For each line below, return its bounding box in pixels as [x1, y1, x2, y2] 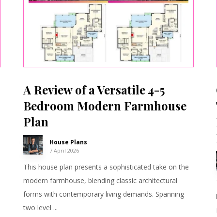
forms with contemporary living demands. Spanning [23, 189, 184, 199]
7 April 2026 [49, 146, 79, 154]
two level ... [23, 202, 58, 212]
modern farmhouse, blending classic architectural [23, 175, 177, 185]
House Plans [49, 138, 87, 146]
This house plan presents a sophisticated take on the [23, 162, 189, 171]
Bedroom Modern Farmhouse [23, 97, 186, 113]
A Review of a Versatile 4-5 [23, 81, 165, 97]
